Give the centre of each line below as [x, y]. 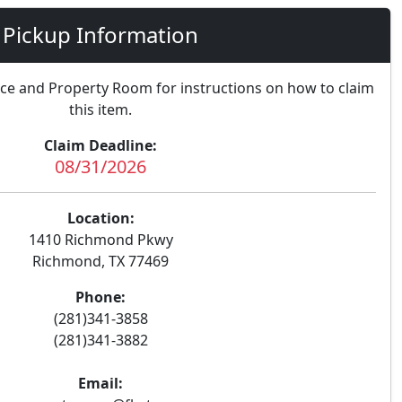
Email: [100, 383]
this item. [100, 109]
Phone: [100, 297]
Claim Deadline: [100, 145]
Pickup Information [100, 35]
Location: [100, 218]
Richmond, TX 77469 [100, 261]
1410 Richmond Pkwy [100, 240]
